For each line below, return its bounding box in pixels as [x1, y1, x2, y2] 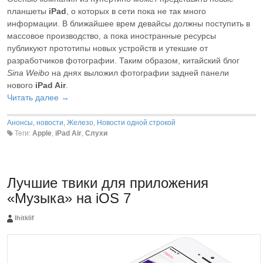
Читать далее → [7, 93, 69, 103]
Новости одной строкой [97, 119, 176, 127]
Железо [67, 119, 93, 127]
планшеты [7, 6, 49, 16]
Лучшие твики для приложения [7, 174, 208, 191]
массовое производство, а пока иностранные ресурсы [7, 31, 216, 41]
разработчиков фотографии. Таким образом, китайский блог [7, 56, 240, 66]
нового [7, 80, 35, 90]
